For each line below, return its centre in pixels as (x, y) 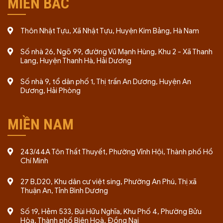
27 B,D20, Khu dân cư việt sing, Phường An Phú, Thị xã (109, 182)
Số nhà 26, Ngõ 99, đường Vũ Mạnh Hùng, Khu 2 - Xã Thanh (116, 52)
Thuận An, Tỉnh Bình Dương (64, 191)
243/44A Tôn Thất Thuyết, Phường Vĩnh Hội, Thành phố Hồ (117, 152)
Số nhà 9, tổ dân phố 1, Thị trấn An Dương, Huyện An (106, 82)
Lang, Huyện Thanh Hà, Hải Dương (76, 61)
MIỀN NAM (41, 124)
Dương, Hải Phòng (51, 91)
